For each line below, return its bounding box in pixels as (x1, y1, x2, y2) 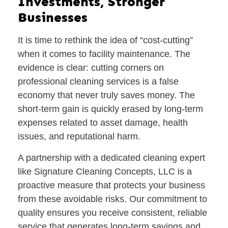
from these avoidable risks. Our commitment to (18, 193, 207, 204)
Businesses (18, 10, 88, 26)
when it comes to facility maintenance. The (18, 49, 190, 60)
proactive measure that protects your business (18, 180, 205, 190)
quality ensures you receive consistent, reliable (18, 207, 207, 218)
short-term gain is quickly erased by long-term (18, 104, 203, 115)
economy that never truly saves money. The (18, 90, 195, 101)
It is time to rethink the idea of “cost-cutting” (18, 35, 193, 46)
